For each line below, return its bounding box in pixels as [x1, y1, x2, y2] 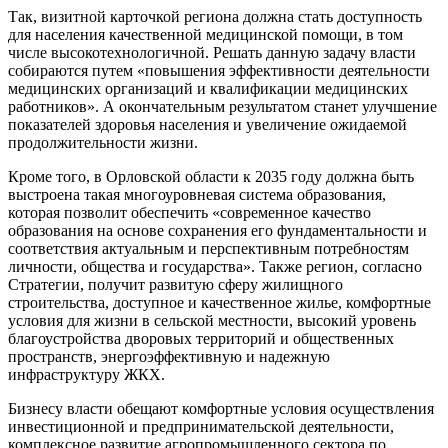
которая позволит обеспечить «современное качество [8, 204, 371, 222]
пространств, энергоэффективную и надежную [8, 348, 330, 366]
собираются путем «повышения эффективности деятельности [8, 62, 430, 80]
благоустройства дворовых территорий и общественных [8, 330, 394, 348]
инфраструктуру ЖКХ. [8, 366, 165, 384]
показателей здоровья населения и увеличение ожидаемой [8, 116, 407, 134]
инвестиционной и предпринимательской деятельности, [8, 418, 394, 436]
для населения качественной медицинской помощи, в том [8, 26, 403, 44]
